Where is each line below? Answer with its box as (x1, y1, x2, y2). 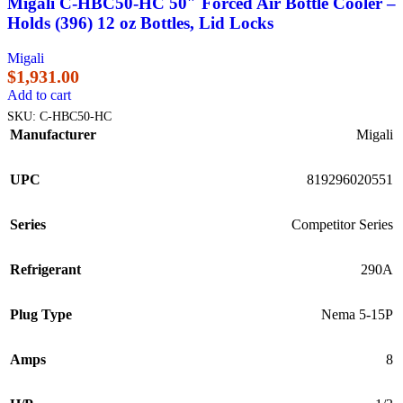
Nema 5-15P (321, 306, 393, 322)
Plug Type (10, 306, 72, 322)
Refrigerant (10, 261, 81, 277)
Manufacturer (10, 126, 96, 142)
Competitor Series (291, 216, 393, 232)
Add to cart (7, 86, 71, 103)
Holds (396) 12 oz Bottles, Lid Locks (7, 13, 273, 32)
